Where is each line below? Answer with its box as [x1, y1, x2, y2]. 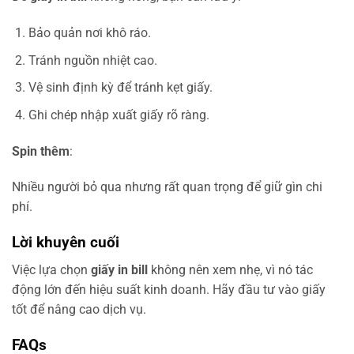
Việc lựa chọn [12, 262, 91, 277]
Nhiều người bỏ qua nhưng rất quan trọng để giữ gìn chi [12, 179, 322, 195]
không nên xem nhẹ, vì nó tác [148, 262, 313, 277]
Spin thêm [12, 143, 70, 159]
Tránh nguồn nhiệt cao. [28, 52, 157, 68]
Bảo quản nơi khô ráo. [28, 25, 151, 41]
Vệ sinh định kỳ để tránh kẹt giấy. [28, 80, 213, 96]
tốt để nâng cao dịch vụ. [12, 301, 146, 317]
